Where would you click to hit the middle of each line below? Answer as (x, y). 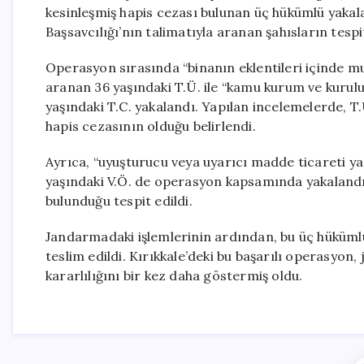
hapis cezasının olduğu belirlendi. (151, 126)
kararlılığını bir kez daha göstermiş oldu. (174, 275)
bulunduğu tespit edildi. (119, 201)
